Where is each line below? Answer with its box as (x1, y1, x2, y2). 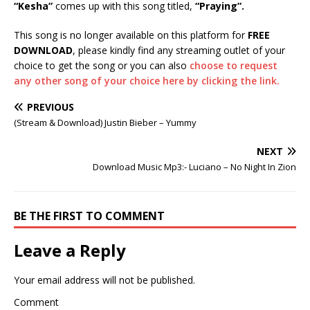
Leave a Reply (14, 239, 126, 262)
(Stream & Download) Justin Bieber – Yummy (14, 116, 197, 129)
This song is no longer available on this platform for (14, 28, 248, 42)
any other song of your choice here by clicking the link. (14, 74, 280, 87)
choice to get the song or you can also (14, 59, 190, 72)
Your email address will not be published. (14, 273, 195, 286)
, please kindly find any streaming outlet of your (73, 44, 285, 57)
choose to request (190, 59, 277, 72)
